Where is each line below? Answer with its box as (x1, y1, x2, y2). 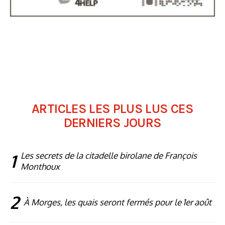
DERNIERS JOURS (63, 115, 162, 131)
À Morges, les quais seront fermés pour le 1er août (24, 197, 211, 208)
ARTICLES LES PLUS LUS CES (32, 101, 193, 117)
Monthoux (21, 161, 60, 172)
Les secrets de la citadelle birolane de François (21, 150, 197, 161)
